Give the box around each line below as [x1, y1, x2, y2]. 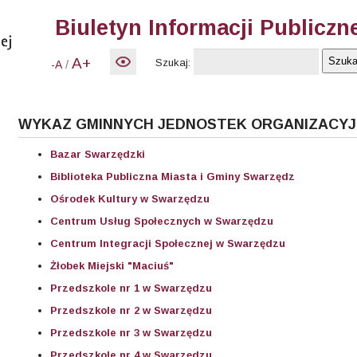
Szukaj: [155, 57, 190, 69]
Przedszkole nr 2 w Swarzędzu [50, 304, 212, 317]
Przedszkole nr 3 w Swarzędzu [50, 327, 212, 339]
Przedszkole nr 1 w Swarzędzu [50, 282, 212, 295]
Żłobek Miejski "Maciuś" [50, 260, 174, 273]
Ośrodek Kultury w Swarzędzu [50, 193, 210, 206]
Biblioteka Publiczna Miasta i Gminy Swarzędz [50, 171, 295, 183]
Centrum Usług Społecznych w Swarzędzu [50, 215, 273, 228]
